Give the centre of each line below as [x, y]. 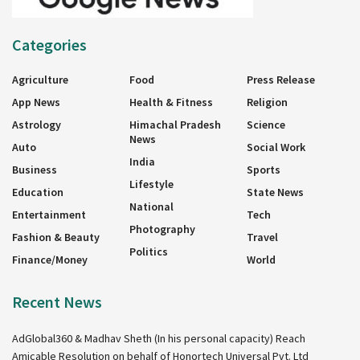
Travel [262, 237]
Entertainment [49, 215]
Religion [267, 102]
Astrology [37, 125]
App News [36, 102]
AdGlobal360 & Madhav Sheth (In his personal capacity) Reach [159, 339]
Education [38, 192]
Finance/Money [50, 260]
